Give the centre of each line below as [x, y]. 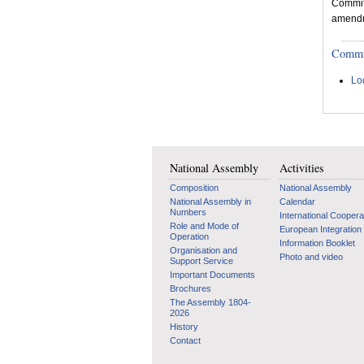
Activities [302, 168]
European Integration [321, 229]
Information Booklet [317, 243]
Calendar [297, 201]
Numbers [188, 212]
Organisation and [204, 250]
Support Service [201, 261]
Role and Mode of [204, 226]
